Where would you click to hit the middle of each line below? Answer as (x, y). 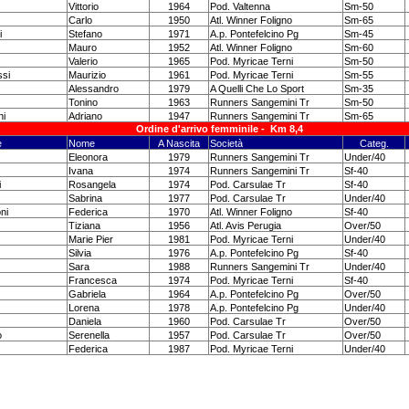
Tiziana (84, 225)
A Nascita (179, 143)
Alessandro (94, 89)
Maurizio (87, 75)
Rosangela (92, 184)
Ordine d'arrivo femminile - (203, 129)
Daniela (85, 321)
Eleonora (88, 157)
